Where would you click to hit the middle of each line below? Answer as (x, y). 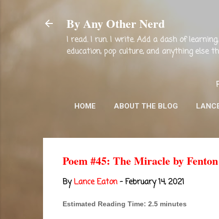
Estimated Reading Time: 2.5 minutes (125, 204)
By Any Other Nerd (116, 23)
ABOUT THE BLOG (146, 106)
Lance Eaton (96, 182)
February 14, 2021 (155, 182)
